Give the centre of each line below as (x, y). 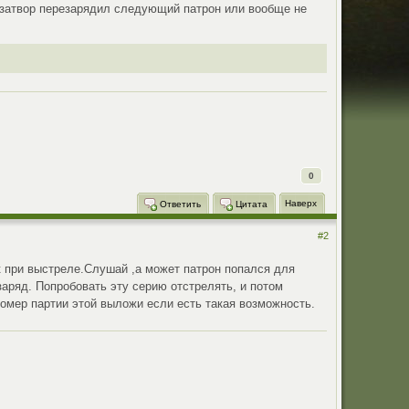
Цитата (250, 204)
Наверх (300, 204)
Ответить (178, 204)
